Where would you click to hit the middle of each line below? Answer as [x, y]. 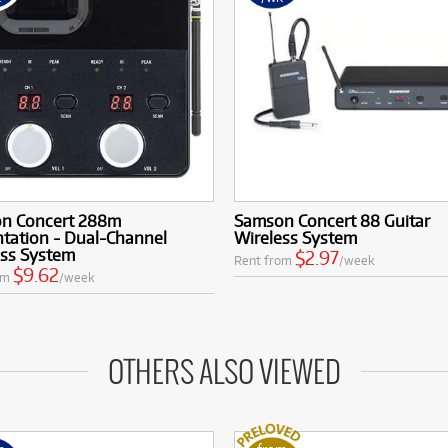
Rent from [264, 259]
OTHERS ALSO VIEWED [224, 373]
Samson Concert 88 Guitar [332, 220]
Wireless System [295, 237]
